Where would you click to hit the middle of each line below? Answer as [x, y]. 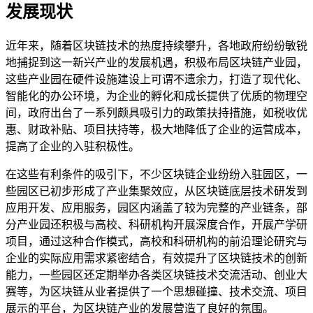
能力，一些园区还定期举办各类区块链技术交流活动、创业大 [156, 275]
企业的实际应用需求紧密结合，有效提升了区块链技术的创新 [156, 258]
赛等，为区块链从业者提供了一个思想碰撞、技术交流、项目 [156, 291]
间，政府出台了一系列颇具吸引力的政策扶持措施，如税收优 [156, 112]
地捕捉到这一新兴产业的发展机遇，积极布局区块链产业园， [156, 62]
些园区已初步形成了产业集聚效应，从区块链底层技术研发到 [156, 191]
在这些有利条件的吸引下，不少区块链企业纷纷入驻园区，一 [156, 174]
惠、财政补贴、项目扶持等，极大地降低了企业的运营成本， [156, 129]
